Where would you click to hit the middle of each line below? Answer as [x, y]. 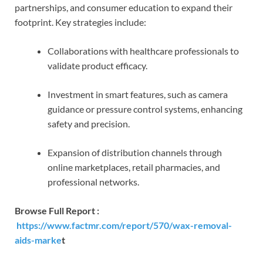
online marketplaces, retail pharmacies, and [134, 167]
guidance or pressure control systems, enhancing [145, 109]
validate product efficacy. [97, 65]
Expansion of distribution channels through [135, 152]
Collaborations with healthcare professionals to [143, 50]
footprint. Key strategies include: [80, 22]
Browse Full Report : [58, 210]
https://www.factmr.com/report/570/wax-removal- [124, 225]
